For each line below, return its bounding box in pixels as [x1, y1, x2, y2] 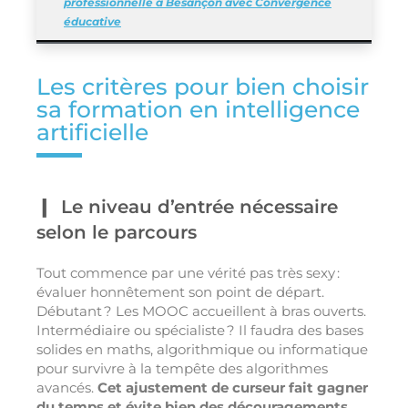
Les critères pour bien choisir [36, 73, 369, 101]
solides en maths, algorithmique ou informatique [36, 341, 368, 359]
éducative [64, 15, 121, 29]
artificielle [36, 118, 148, 147]
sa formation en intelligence [36, 96, 360, 124]
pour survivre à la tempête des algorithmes [36, 360, 328, 378]
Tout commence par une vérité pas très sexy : [36, 264, 340, 282]
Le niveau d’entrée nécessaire [61, 196, 338, 219]
